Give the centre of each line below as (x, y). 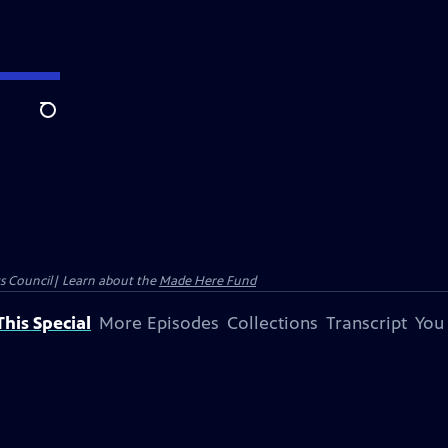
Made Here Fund (207, 281)
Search (63, 121)
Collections (272, 323)
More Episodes (159, 323)
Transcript (366, 323)
